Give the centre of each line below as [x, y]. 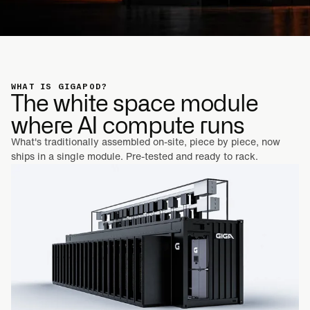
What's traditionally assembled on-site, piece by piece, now [146, 142]
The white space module [135, 102]
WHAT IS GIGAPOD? [60, 87]
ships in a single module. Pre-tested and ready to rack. [135, 157]
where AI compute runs [128, 124]
